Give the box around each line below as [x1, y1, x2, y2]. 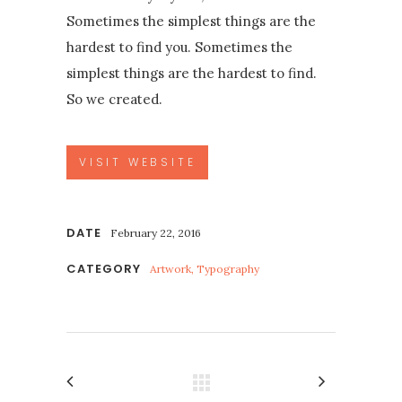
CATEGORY [66, 260, 141, 278]
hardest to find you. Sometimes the [66, 39, 293, 57]
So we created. [66, 91, 162, 109]
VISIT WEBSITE [79, 154, 197, 170]
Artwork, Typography [150, 262, 259, 276]
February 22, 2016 [110, 226, 201, 240]
